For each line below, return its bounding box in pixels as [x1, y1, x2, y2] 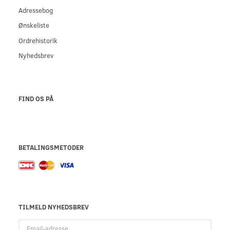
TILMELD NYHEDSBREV [18, 202, 89, 211]
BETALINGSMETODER [18, 143, 84, 152]
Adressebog [18, 6, 53, 15]
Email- [18, 219, 36, 227]
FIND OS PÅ [18, 94, 53, 103]
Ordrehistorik [18, 35, 57, 45]
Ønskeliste [18, 21, 49, 30]
